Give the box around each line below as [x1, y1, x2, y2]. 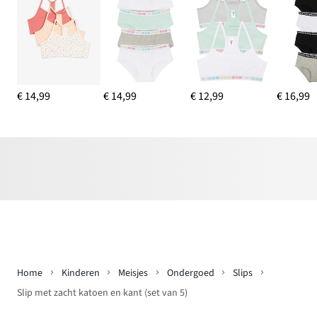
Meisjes [118, 265, 148, 280]
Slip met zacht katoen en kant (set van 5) [17, 286, 188, 301]
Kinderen [61, 265, 100, 280]
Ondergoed [166, 265, 214, 280]
